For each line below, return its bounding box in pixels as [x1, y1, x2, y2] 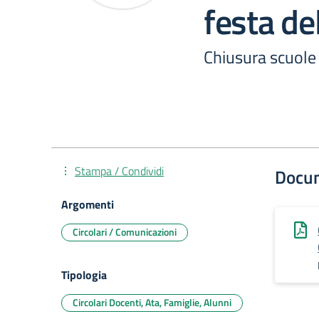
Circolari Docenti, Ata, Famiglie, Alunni [73, 295, 231, 310]
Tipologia [61, 266, 107, 283]
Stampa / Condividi [75, 162, 164, 179]
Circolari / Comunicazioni [73, 224, 177, 239]
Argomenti [61, 196, 114, 213]
